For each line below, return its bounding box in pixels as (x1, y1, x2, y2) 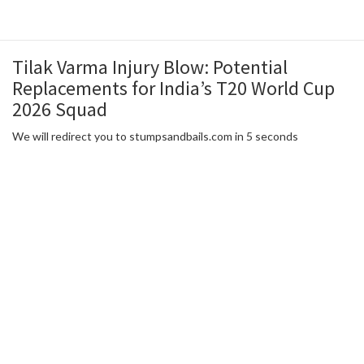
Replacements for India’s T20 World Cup (12, 76, 335, 101)
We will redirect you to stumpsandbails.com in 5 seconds (12, 129, 298, 143)
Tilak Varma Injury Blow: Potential (12, 54, 288, 80)
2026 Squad (12, 97, 107, 122)
